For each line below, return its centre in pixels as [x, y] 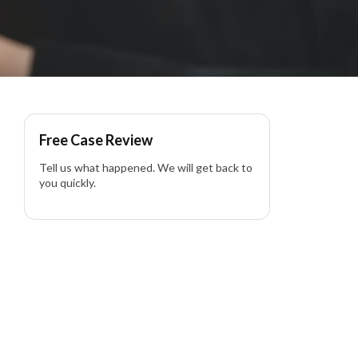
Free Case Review [96, 140]
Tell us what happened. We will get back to [146, 168]
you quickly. [68, 183]
